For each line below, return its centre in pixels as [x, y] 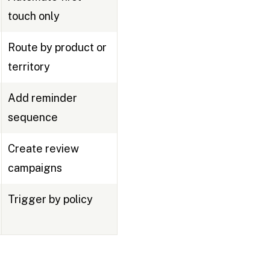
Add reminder [42, 98]
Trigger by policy [50, 199]
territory [29, 67]
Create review [43, 149]
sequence [33, 118]
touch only [33, 16]
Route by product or [57, 48]
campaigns [35, 168]
